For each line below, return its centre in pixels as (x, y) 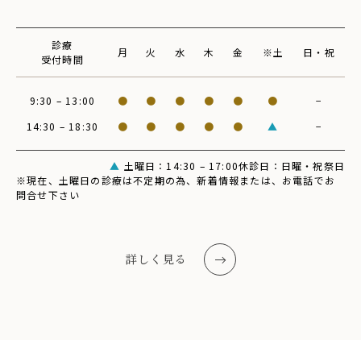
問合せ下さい (48, 195)
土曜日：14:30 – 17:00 (179, 166)
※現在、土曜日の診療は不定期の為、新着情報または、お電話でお (176, 180)
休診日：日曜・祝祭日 (292, 166)
